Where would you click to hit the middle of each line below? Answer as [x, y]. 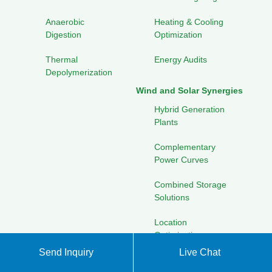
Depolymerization [79, 73]
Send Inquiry [66, 252]
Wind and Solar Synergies [189, 91]
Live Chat [200, 252]
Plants [166, 122]
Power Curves [181, 160]
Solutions [172, 198]
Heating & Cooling [189, 22]
